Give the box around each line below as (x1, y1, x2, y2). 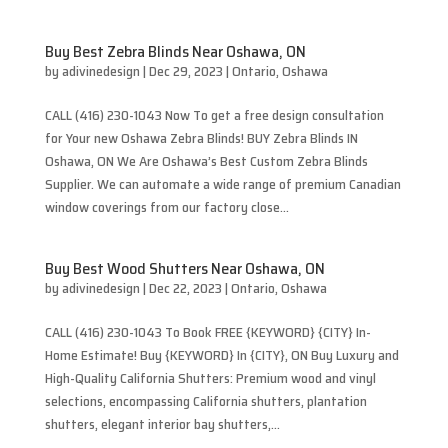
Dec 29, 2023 (148, 60, 223, 82)
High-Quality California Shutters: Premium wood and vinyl (44, 367, 376, 389)
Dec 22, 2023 (148, 277, 222, 299)
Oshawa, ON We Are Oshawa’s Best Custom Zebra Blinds (44, 150, 368, 172)
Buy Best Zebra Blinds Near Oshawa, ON (44, 39, 306, 64)
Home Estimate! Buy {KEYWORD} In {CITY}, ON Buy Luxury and (44, 344, 399, 366)
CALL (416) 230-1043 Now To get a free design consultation (44, 104, 384, 126)
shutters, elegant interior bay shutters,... (44, 413, 280, 435)
